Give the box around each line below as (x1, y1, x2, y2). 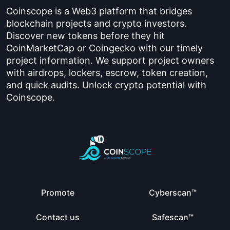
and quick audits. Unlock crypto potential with (6, 80, 206, 90)
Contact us (35, 212, 80, 222)
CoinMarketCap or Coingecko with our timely (6, 43, 203, 53)
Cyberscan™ (148, 187, 197, 198)
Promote (41, 187, 74, 198)
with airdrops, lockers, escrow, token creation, (6, 67, 208, 78)
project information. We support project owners (6, 55, 214, 66)
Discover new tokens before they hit (6, 30, 165, 41)
